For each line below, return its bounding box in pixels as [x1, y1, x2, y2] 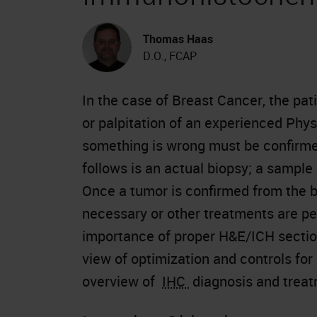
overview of [82, 271, 162, 291]
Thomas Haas [143, 30, 213, 47]
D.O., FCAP [143, 47, 197, 64]
